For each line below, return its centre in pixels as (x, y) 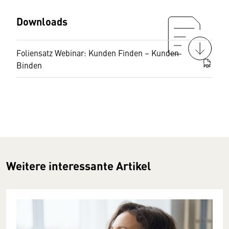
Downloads (42, 21)
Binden (29, 65)
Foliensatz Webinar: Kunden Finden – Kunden (98, 52)
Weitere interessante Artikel (78, 165)
